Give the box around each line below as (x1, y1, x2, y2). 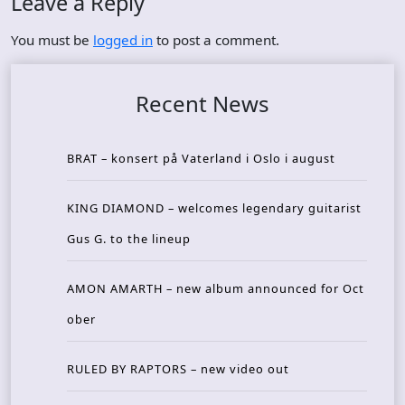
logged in (93, 31, 153, 50)
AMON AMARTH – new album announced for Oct (67, 280, 364, 297)
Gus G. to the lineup (67, 231, 191, 248)
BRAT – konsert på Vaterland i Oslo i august (67, 150, 335, 167)
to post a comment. (153, 31, 279, 50)
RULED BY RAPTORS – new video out (67, 361, 289, 378)
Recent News (136, 89, 269, 119)
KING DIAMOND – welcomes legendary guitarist (67, 200, 362, 217)
